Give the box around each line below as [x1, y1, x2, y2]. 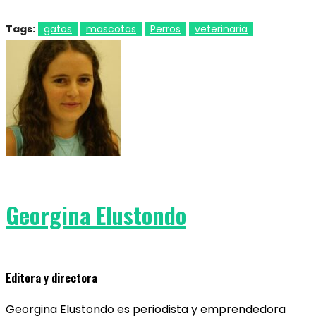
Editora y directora [6, 269, 97, 286]
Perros [150, 22, 181, 36]
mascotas [86, 22, 136, 36]
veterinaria [195, 22, 248, 36]
